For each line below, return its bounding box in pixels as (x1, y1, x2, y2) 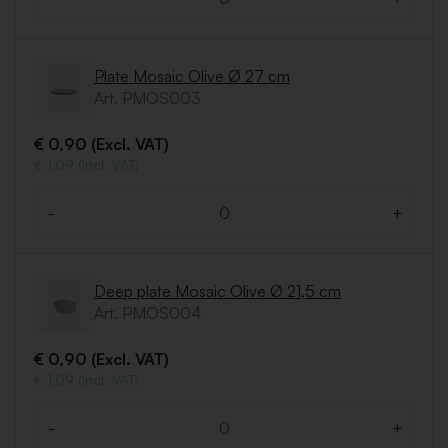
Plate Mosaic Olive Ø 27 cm (94, 66, 290, 87)
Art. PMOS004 (94, 303, 201, 324)
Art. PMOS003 (94, 88, 201, 109)
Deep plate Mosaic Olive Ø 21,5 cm (94, 281, 341, 302)
